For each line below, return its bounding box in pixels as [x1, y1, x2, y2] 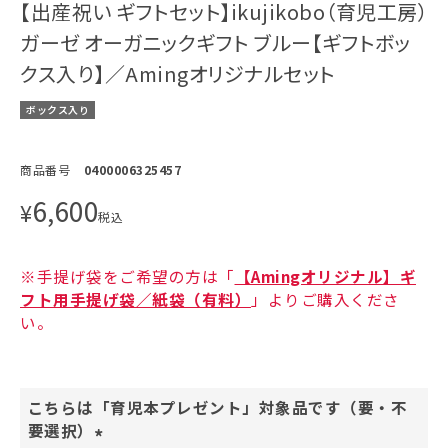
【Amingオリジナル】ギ [234, 265, 416, 288]
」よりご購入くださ [251, 288, 400, 311]
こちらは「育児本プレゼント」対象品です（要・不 [27, 396, 408, 419]
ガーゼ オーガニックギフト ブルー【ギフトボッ [20, 28, 411, 58]
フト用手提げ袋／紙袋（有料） [20, 288, 251, 311]
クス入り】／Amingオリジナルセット [20, 59, 335, 89]
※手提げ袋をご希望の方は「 [20, 265, 235, 288]
